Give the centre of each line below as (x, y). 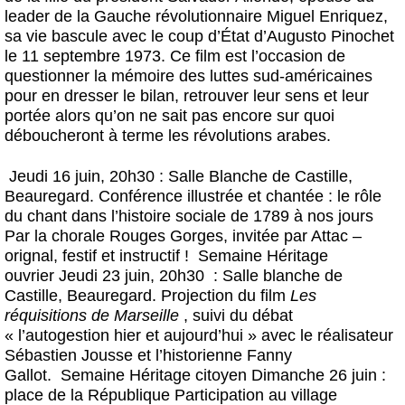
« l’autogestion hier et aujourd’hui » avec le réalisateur (199, 336)
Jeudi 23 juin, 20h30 (134, 276)
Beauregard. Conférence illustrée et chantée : (171, 197)
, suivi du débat (238, 316)
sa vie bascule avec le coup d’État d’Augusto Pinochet (199, 37)
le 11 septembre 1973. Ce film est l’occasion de (175, 57)
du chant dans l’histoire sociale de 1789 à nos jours (189, 217)
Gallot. (28, 376)
